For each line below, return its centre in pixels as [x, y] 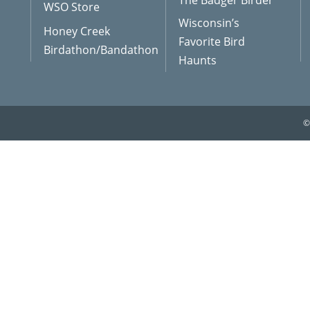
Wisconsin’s [209, 23]
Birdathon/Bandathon [101, 50]
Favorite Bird [212, 42]
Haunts [198, 60]
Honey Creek [77, 31]
